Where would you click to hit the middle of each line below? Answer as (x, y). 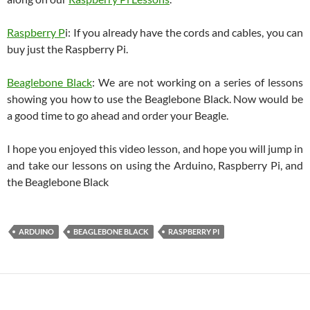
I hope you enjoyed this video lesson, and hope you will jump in (155, 149)
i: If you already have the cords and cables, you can (184, 33)
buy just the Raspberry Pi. (67, 49)
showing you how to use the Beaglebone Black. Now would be (155, 99)
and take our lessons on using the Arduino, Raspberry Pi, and (155, 165)
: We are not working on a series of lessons (198, 82)
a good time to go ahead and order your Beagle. (118, 116)
